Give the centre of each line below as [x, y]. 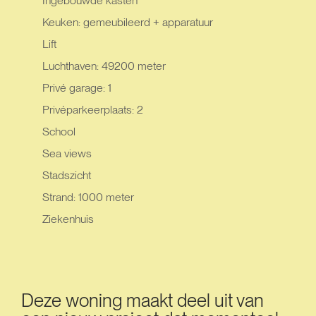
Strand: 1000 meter [88, 197]
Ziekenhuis [68, 219]
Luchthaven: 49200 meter [104, 66]
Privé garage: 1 [77, 88]
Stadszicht [67, 175]
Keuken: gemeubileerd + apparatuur [128, 22]
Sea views [67, 153]
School [59, 132]
